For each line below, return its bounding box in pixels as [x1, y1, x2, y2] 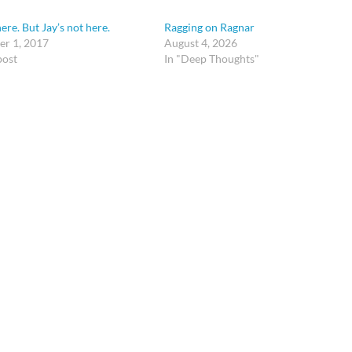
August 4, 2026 [163, 35, 237, 49]
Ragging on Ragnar [163, 20, 255, 34]
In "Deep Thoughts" [163, 51, 259, 65]
